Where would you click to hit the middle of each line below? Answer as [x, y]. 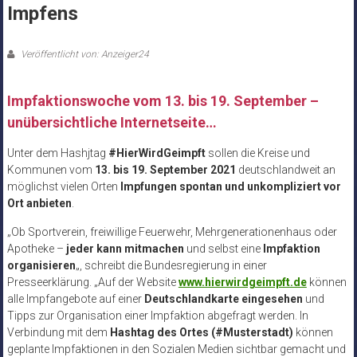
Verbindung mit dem [58, 333]
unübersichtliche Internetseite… [112, 123]
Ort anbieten [39, 204]
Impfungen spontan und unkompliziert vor [230, 187]
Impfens [42, 14]
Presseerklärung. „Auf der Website [92, 282]
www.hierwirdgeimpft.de [242, 282]
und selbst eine [223, 249]
